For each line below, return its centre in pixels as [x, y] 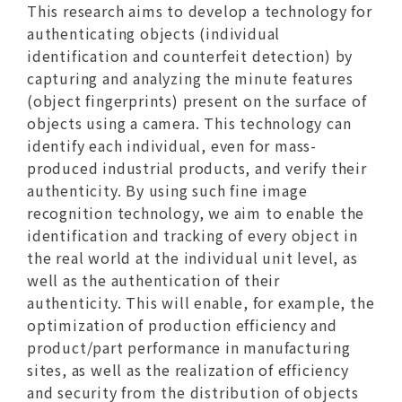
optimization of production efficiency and [182, 325]
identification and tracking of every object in [192, 236]
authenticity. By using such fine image [167, 191]
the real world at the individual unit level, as [192, 258]
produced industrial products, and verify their [197, 168]
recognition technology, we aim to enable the [196, 213]
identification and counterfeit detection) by [190, 56]
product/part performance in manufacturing [188, 348]
